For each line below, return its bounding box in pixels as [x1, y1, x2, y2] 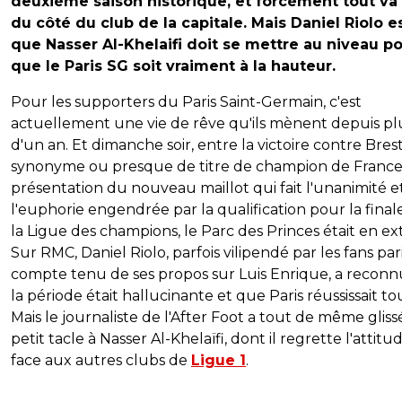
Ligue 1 [191, 352, 246, 370]
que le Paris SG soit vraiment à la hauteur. [11, 57, 336, 75]
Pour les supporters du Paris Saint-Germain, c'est [11, 93, 362, 111]
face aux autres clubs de [11, 352, 191, 370]
